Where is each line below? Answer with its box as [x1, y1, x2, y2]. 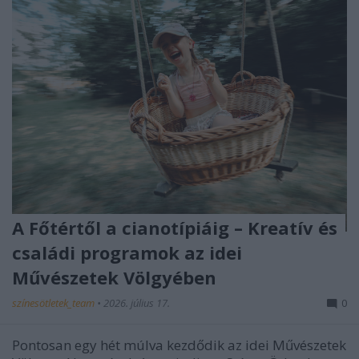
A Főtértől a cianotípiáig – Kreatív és [12, 216, 337, 240]
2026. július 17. [103, 296, 170, 311]
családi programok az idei [12, 240, 242, 265]
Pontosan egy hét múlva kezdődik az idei [12, 336, 272, 355]
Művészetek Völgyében [12, 265, 216, 290]
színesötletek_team [12, 296, 97, 311]
